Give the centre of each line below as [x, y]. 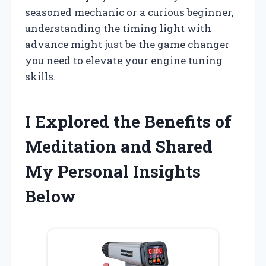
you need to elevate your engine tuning [124, 60]
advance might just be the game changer [127, 44]
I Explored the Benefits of [128, 121]
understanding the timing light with [118, 28]
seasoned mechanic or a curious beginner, [129, 12]
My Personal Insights [113, 171]
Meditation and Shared [119, 146]
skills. [40, 76]
